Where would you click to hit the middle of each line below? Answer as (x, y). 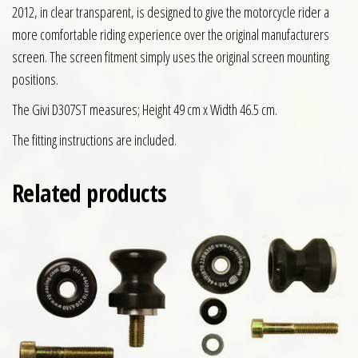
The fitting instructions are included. (94, 140)
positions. (35, 80)
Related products (89, 193)
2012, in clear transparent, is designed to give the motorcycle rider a (171, 12)
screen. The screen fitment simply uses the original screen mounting (171, 57)
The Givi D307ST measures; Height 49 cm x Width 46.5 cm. (145, 110)
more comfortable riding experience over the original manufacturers (171, 35)
